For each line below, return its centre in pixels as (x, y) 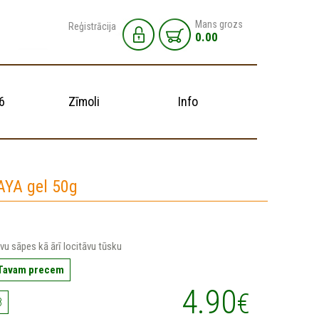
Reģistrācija (92, 26)
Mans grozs (219, 24)
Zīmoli (84, 101)
